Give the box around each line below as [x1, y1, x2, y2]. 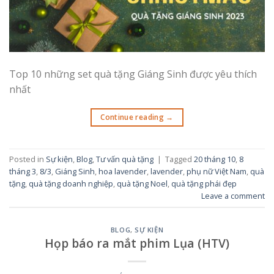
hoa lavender [98, 165, 147, 177]
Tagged [165, 153, 194, 165]
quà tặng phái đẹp [171, 177, 237, 189]
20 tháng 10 [194, 153, 235, 165]
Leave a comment [201, 190, 265, 201]
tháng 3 [9, 165, 36, 177]
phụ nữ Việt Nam [187, 165, 246, 177]
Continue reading [100, 111, 166, 122]
